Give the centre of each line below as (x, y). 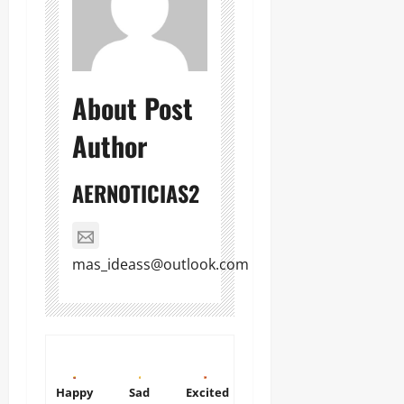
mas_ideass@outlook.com (161, 265)
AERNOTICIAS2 (136, 193)
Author (110, 146)
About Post (133, 108)
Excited (208, 392)
